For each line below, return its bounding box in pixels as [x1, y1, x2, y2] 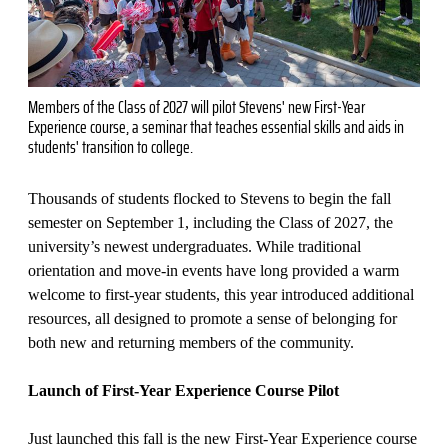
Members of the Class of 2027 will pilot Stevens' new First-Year [28, 92, 365, 121]
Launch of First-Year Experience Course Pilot [28, 381, 339, 399]
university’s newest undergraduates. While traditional [28, 237, 361, 255]
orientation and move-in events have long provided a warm [28, 261, 399, 279]
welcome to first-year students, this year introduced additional [28, 285, 414, 303]
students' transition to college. [28, 132, 193, 161]
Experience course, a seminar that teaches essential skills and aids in [28, 112, 404, 141]
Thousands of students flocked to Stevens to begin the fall [28, 189, 391, 207]
